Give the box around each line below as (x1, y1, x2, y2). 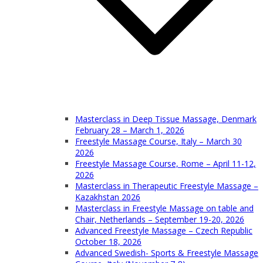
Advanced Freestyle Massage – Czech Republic (75, 225, 252, 236)
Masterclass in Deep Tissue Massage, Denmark (75, 113, 257, 124)
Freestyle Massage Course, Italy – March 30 (75, 136, 242, 147)
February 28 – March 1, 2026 (75, 124, 184, 136)
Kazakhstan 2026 (75, 191, 140, 203)
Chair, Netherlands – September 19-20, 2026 (75, 214, 244, 225)
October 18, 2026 (75, 236, 141, 247)
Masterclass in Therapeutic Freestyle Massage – (75, 180, 258, 191)
